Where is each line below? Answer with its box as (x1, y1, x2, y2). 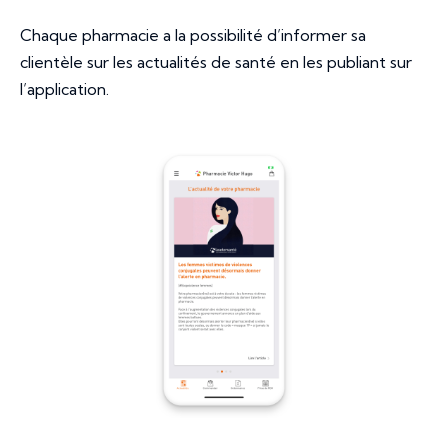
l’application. (20, 79, 113, 100)
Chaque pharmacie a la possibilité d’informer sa (20, 25, 366, 46)
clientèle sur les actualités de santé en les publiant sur (20, 52, 412, 73)
